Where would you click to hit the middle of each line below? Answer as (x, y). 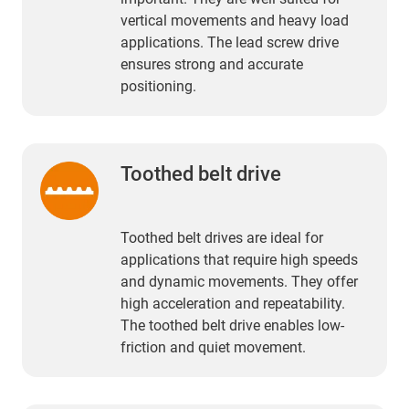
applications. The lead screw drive (230, 43)
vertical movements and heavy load (235, 21)
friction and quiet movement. (213, 348)
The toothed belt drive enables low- (232, 326)
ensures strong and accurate (212, 65)
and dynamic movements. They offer (239, 282)
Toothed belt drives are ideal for (222, 238)
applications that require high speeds (239, 260)
